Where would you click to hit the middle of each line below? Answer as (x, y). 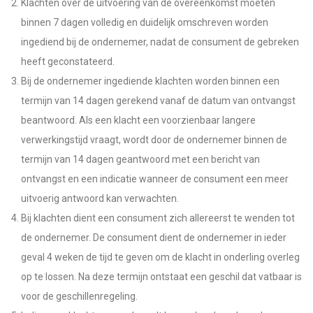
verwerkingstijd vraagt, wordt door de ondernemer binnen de (154, 140)
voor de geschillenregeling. (79, 296)
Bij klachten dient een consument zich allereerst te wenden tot (158, 218)
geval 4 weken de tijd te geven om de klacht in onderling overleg (160, 257)
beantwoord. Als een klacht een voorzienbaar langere (138, 120)
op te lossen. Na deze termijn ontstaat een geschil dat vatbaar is (161, 277)
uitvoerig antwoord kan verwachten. (100, 198)
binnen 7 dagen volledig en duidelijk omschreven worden (145, 22)
